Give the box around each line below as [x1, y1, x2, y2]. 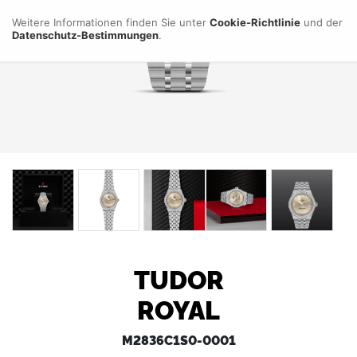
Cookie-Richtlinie [210, 16, 300, 29]
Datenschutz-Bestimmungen [12, 29, 159, 41]
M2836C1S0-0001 [121, 330, 236, 348]
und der [300, 16, 343, 29]
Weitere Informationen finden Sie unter [12, 16, 210, 29]
